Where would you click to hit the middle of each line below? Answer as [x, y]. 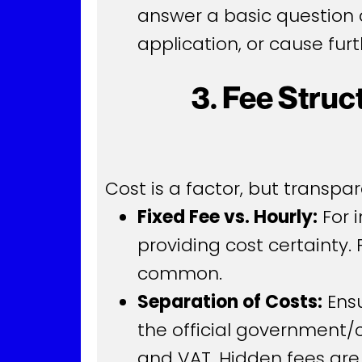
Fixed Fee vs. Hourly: [227, 217]
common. [180, 273]
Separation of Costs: [230, 301]
